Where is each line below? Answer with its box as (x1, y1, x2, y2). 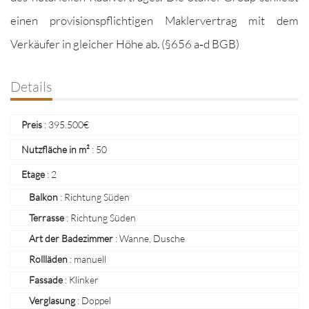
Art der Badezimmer (29, 232, 113, 244)
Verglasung (29, 295, 75, 306)
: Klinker (63, 274, 99, 286)
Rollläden (29, 253, 68, 265)
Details (10, 78, 52, 94)
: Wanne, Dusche (113, 232, 185, 244)
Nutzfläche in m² (21, 143, 90, 155)
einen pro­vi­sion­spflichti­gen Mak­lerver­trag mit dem (10, 13, 299, 28)
